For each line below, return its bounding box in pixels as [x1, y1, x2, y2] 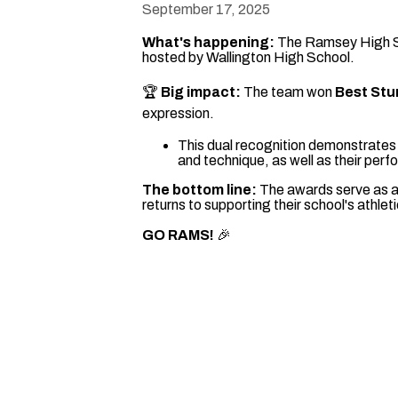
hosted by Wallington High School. [142, 50, 354, 65]
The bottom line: [142, 182, 259, 197]
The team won [243, 84, 335, 99]
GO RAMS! [142, 227, 217, 243]
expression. [142, 106, 214, 121]
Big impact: [161, 84, 243, 99]
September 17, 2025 [142, 2, 270, 17]
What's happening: [142, 35, 277, 50]
